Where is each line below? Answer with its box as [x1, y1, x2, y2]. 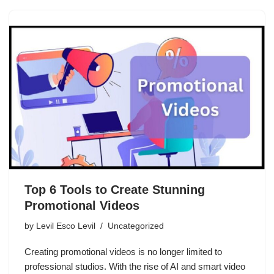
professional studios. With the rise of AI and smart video [24, 261, 245, 272]
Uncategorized [108, 221, 164, 231]
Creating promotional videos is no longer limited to [24, 246, 222, 257]
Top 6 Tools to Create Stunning [24, 182, 205, 196]
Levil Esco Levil [36, 221, 95, 231]
